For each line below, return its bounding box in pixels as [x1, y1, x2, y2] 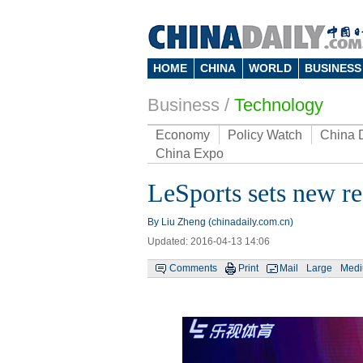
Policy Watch [228, 128, 302, 142]
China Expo [156, 147, 224, 160]
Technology [234, 95, 323, 115]
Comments [169, 263, 217, 274]
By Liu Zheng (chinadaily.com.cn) [147, 216, 293, 228]
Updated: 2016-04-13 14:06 [147, 236, 270, 247]
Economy [156, 128, 210, 142]
